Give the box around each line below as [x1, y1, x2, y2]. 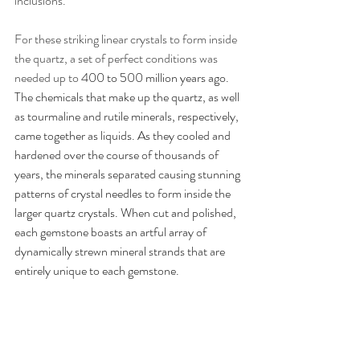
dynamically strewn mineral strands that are [14, 241, 227, 260]
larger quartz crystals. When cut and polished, [14, 202, 239, 222]
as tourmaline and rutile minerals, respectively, [14, 106, 241, 125]
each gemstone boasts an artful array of [14, 222, 209, 241]
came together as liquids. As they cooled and [14, 125, 233, 145]
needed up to [14, 67, 81, 87]
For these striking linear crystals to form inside [14, 29, 239, 48]
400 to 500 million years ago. [81, 67, 231, 87]
